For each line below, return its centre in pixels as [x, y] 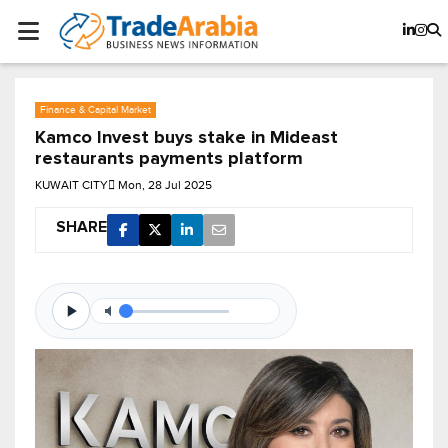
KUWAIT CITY [71, 185]
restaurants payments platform [169, 159]
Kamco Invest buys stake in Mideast [186, 138]
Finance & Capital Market [95, 110]
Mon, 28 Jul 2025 [165, 185]
